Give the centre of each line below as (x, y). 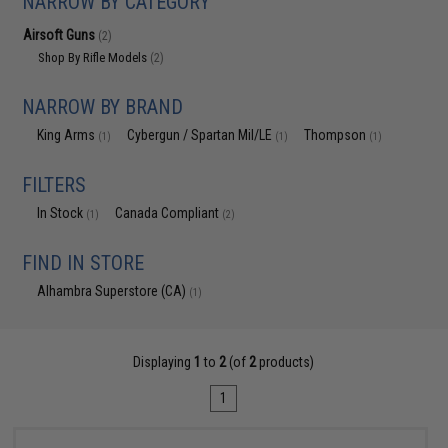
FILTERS (54, 185)
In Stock (62, 213)
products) (285, 362)
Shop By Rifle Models (94, 57)
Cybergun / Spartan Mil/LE (201, 135)
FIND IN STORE (83, 263)
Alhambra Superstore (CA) (113, 291)
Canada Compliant (169, 213)
